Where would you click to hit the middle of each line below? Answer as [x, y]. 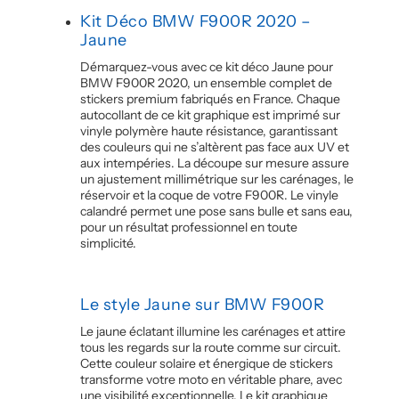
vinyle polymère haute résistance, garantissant [209, 130]
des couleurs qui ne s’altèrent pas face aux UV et [215, 147]
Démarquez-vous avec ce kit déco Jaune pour [207, 66]
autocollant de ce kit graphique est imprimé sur [210, 114]
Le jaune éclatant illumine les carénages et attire [213, 331]
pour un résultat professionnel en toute [189, 227]
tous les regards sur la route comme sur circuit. [211, 347]
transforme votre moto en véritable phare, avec [211, 379]
